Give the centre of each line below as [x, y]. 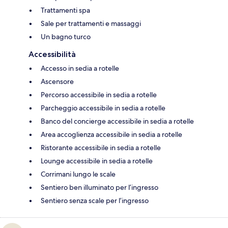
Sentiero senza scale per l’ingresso [95, 200]
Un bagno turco [66, 36]
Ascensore [57, 81]
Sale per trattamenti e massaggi [91, 23]
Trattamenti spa [65, 10]
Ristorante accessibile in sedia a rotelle [101, 147]
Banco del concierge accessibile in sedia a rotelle [117, 121]
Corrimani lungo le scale [78, 174]
